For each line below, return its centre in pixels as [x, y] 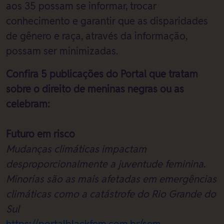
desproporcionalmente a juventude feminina [105, 164]
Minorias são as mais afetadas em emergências [111, 179]
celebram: [28, 104]
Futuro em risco [40, 134]
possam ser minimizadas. [62, 51]
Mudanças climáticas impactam [76, 149]
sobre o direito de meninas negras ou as [95, 89]
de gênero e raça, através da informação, [97, 36]
